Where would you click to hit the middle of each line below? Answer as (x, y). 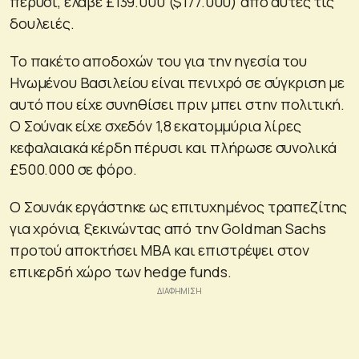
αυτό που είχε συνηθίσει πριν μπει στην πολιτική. (177, 105)
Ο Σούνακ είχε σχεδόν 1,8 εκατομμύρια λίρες (155, 126)
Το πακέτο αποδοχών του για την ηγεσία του (158, 61)
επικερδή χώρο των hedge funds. (121, 272)
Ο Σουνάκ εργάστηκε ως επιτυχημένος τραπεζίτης (179, 207)
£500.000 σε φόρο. (73, 169)
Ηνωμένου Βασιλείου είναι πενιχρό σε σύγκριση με (177, 83)
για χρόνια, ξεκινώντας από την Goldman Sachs (168, 229)
